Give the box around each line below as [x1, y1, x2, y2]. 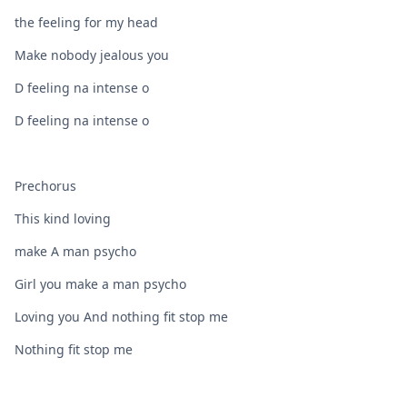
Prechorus [15, 176, 76, 194]
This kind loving [15, 209, 111, 227]
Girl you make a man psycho [15, 274, 186, 293]
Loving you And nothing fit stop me [15, 307, 228, 325]
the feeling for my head [15, 13, 158, 31]
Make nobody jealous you [15, 45, 169, 64]
